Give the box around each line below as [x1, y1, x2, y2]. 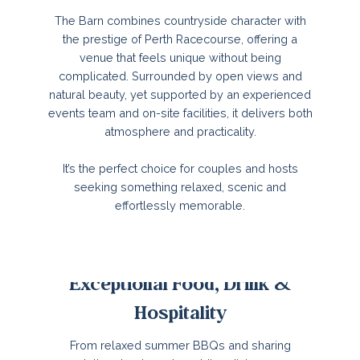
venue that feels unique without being [79, 50, 281, 64]
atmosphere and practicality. [104, 124, 256, 138]
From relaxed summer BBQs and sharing [69, 337, 291, 352]
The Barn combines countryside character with [54, 13, 306, 27]
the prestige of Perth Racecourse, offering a [63, 31, 297, 46]
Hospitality [133, 298, 227, 329]
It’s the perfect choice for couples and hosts [62, 161, 298, 175]
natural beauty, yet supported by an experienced [49, 87, 311, 101]
